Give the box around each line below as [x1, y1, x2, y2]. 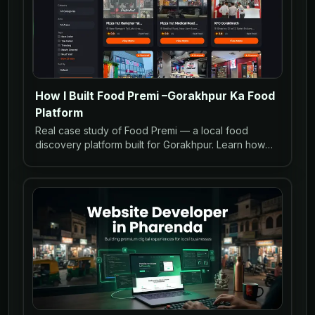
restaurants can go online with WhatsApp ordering [35, 152, 267, 165]
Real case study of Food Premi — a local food [35, 124, 248, 136]
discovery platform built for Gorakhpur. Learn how [35, 138, 265, 150]
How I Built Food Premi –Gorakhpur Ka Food [35, 88, 275, 103]
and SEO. [35, 166, 77, 179]
